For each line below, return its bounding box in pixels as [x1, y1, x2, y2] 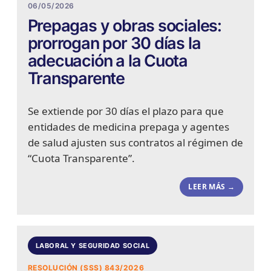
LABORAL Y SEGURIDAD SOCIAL [35, 241, 150, 250]
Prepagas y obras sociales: [27, 16, 221, 36]
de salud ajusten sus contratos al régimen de [27, 135, 243, 150]
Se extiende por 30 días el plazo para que [27, 104, 224, 119]
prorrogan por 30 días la [27, 33, 201, 54]
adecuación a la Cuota [27, 51, 188, 71]
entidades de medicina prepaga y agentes [27, 120, 229, 134]
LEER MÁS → [188, 181, 235, 192]
